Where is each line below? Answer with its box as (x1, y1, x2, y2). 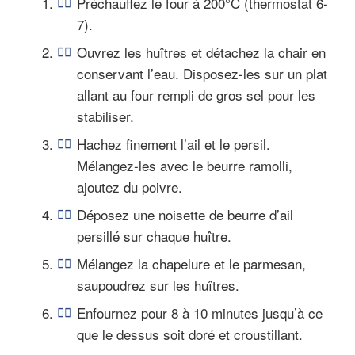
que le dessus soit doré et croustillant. (77, 324, 303, 345)
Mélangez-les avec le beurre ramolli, (77, 155, 292, 176)
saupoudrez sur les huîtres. (77, 275, 239, 296)
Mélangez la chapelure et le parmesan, (77, 254, 306, 274)
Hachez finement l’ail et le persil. (77, 134, 270, 155)
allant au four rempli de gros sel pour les (77, 85, 315, 105)
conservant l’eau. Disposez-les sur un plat (77, 63, 327, 84)
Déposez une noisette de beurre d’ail (77, 204, 293, 225)
